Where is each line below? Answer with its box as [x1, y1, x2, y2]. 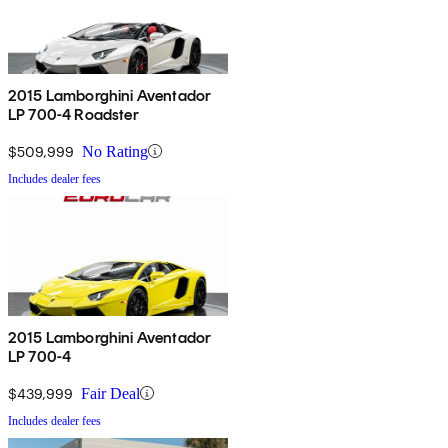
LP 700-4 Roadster [8, 104, 139, 124]
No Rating [82, 142, 148, 160]
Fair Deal [81, 384, 140, 402]
